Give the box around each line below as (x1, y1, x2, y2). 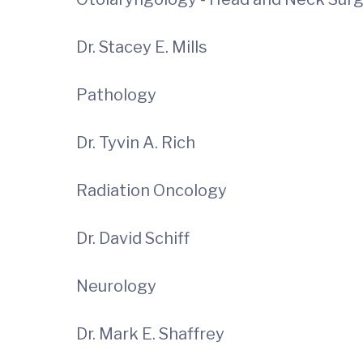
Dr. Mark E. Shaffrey (76, 324, 224, 344)
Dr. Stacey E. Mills (76, 37, 220, 57)
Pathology (76, 85, 156, 105)
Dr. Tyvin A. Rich (76, 133, 211, 152)
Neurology (76, 276, 156, 296)
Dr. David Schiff (76, 228, 271, 248)
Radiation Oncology (76, 181, 227, 200)
